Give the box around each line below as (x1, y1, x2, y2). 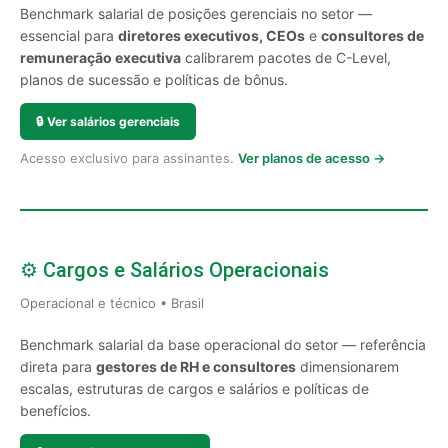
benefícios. (20, 402, 91, 419)
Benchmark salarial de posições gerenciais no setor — (20, 5, 372, 22)
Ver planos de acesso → (238, 150, 385, 166)
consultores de (321, 27, 424, 44)
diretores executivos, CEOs (118, 27, 305, 44)
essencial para (20, 27, 118, 44)
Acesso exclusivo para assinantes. (20, 150, 238, 166)
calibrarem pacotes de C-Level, (181, 49, 391, 66)
